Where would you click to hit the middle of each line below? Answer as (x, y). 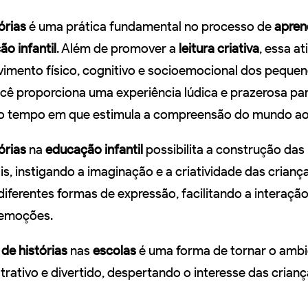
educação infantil (94, 149)
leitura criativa (219, 48)
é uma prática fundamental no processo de (150, 26)
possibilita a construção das (224, 149)
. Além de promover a (118, 48)
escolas (114, 250)
